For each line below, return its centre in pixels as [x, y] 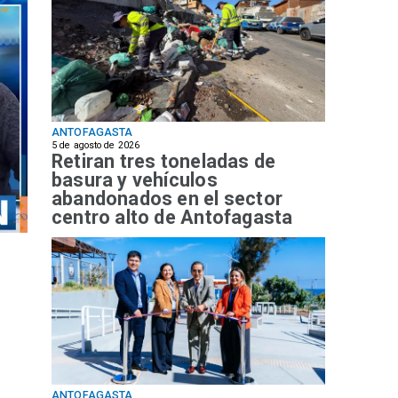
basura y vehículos [135, 180]
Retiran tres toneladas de [164, 162]
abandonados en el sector [167, 199]
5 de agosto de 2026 [96, 145]
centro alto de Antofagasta [172, 218]
